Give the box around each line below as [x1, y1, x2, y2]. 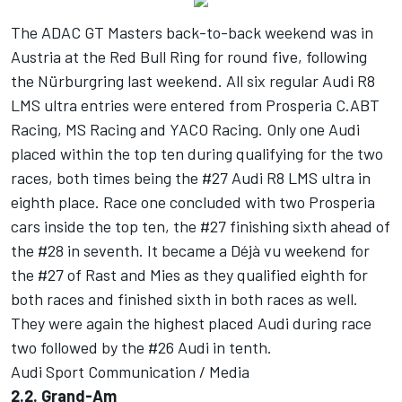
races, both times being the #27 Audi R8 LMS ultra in [11, 168, 371, 188]
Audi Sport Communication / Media [11, 362, 249, 382]
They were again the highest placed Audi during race [11, 313, 371, 334]
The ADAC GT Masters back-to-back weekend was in [11, 22, 373, 43]
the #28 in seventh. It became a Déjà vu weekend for [11, 240, 370, 261]
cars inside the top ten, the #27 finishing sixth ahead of [11, 216, 390, 237]
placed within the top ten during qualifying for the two [11, 144, 383, 164]
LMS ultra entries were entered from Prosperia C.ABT [11, 95, 380, 116]
